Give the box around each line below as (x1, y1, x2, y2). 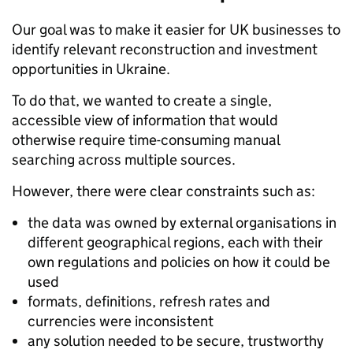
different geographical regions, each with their (28, 232, 323, 251)
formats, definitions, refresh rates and (28, 292, 270, 310)
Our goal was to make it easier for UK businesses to (12, 20, 340, 39)
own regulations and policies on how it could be (28, 252, 330, 271)
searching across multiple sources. (12, 150, 236, 169)
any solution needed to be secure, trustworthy (28, 331, 324, 350)
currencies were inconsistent (28, 311, 214, 330)
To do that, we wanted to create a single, (12, 91, 272, 110)
